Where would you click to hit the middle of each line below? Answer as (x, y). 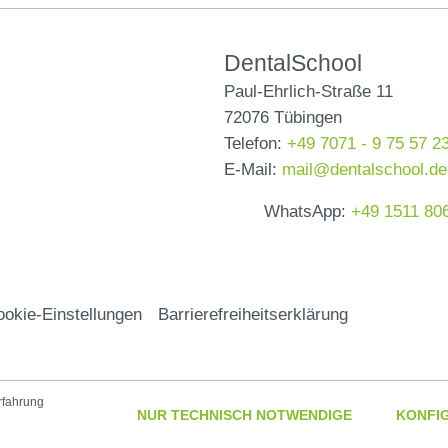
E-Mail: (253, 169)
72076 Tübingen (283, 117)
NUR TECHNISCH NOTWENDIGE (244, 414)
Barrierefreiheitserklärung (253, 314)
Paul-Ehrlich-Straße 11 (308, 91)
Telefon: (255, 143)
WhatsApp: (307, 211)
